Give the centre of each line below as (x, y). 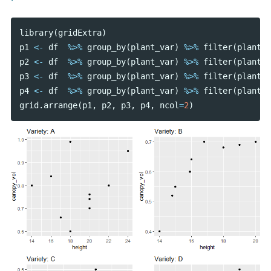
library (36, 33)
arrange (60, 106)
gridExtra (80, 33)
